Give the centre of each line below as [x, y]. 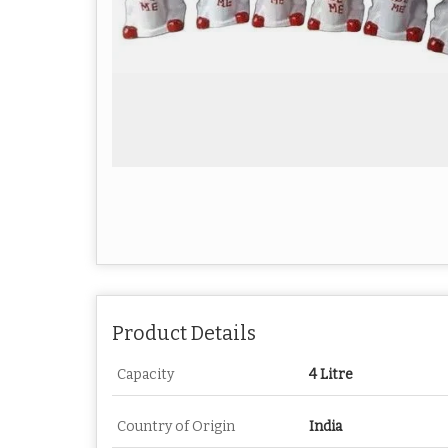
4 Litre [331, 374]
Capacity [145, 374]
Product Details [184, 333]
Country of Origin [176, 426]
